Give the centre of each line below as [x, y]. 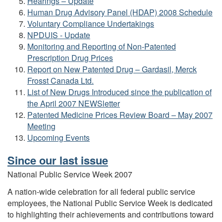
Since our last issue [58, 160]
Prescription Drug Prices [70, 57]
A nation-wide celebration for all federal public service [101, 191]
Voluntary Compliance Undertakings [91, 23]
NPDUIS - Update [59, 35]
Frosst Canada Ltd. [60, 80]
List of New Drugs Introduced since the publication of [119, 92]
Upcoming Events [58, 137]
